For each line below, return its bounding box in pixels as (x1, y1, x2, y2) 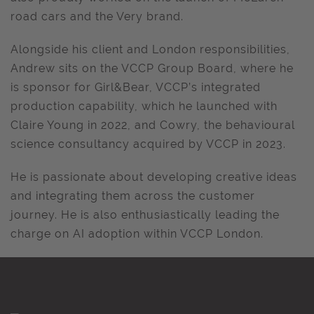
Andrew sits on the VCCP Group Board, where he (11, 62, 294, 76)
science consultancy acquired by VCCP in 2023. (11, 137, 286, 151)
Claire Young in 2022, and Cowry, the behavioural (11, 118, 295, 132)
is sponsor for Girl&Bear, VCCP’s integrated (11, 81, 261, 95)
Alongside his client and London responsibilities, (11, 43, 290, 57)
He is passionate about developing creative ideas (11, 170, 297, 184)
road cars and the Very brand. (11, 10, 184, 24)
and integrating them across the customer (11, 189, 255, 203)
